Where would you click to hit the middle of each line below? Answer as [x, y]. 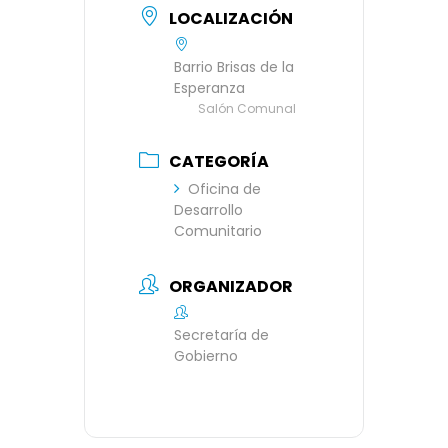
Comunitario [218, 231]
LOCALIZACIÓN [231, 18]
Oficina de [224, 189]
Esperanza [209, 87]
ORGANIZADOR [231, 286]
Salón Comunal [247, 108]
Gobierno [206, 355]
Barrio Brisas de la [234, 66]
